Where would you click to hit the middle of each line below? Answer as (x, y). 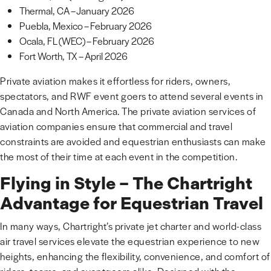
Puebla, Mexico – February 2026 (86, 26)
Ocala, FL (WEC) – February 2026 (87, 41)
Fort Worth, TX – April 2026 (73, 56)
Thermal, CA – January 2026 (77, 11)
